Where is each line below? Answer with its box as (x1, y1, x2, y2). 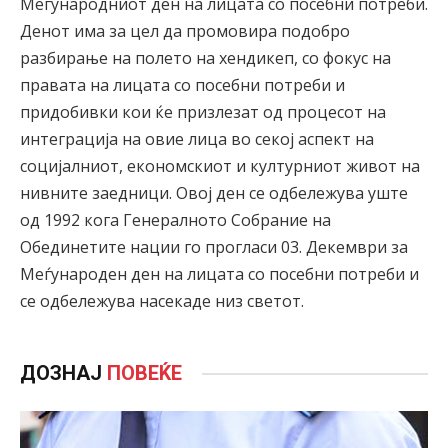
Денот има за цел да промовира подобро (20, 20, 350, 43)
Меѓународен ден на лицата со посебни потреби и (20, 263, 419, 286)
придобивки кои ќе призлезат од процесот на (20, 101, 386, 124)
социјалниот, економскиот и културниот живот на (20, 155, 420, 178)
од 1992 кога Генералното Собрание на (20, 209, 331, 232)
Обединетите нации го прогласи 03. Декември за (20, 236, 408, 259)
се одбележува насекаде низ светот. (20, 290, 304, 313)
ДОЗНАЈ (20, 361, 107, 386)
